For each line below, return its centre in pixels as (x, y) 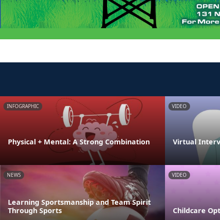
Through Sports (35, 210)
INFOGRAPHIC (23, 106)
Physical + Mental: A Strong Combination (79, 141)
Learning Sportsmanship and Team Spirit (79, 202)
